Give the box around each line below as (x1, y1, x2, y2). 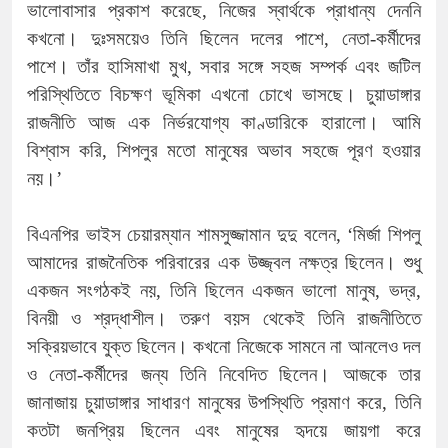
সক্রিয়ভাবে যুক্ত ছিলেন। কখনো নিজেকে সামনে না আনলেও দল (27, 336, 421, 358)
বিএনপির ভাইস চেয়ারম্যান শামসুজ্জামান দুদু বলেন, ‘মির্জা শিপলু (27, 224, 421, 246)
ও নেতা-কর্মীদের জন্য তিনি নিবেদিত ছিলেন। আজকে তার (27, 364, 421, 386)
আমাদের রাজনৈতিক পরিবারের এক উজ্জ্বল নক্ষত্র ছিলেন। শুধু (27, 252, 421, 274)
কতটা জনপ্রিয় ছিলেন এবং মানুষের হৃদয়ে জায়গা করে (27, 420, 421, 442)
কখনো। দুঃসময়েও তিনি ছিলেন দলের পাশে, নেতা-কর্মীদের (27, 28, 421, 50)
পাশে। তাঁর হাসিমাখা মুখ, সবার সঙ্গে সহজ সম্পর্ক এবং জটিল (27, 56, 421, 78)
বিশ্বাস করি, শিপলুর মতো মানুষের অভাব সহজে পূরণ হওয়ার (27, 140, 421, 162)
